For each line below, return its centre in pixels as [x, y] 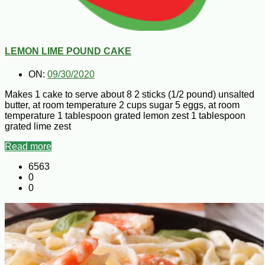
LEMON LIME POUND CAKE [68, 51]
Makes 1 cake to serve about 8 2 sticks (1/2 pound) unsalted [130, 94]
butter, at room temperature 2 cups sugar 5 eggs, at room [122, 105]
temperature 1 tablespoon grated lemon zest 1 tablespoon [125, 115]
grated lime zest [38, 126]
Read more [28, 146]
